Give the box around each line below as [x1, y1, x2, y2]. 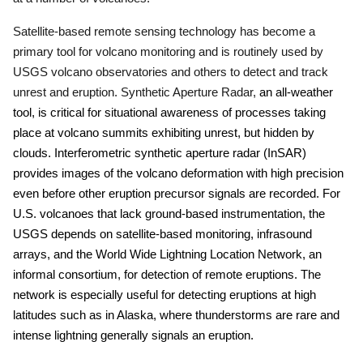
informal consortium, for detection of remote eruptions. [13, 267, 301, 281]
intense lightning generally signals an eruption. [13, 328, 254, 342]
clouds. [13, 146, 51, 160]
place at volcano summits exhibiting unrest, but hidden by [13, 126, 314, 139]
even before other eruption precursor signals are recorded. [13, 186, 322, 200]
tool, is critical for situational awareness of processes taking [13, 105, 326, 119]
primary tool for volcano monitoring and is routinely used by [13, 45, 323, 58]
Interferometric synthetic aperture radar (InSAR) [54, 146, 306, 160]
